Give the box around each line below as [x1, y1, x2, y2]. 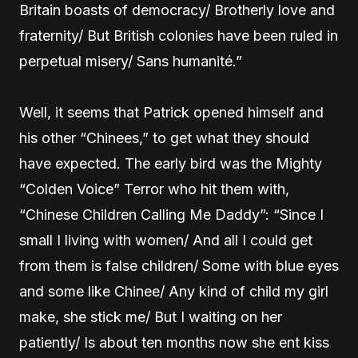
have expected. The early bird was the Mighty [19, 155, 322, 172]
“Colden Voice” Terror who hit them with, [19, 181, 289, 197]
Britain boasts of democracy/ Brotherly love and [19, 2, 335, 18]
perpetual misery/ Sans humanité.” [19, 53, 242, 70]
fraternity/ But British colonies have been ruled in [19, 27, 338, 44]
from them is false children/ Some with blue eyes [19, 257, 339, 274]
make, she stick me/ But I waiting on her [19, 308, 282, 325]
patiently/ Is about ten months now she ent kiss [19, 334, 329, 351]
